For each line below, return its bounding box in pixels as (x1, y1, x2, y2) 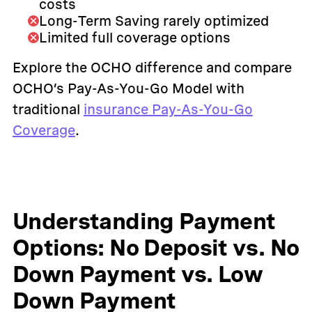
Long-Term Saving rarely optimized (38, 12, 269, 29)
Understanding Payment (12, 207, 276, 235)
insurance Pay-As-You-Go (83, 100, 253, 118)
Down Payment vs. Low (12, 260, 263, 288)
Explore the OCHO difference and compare (12, 58, 292, 76)
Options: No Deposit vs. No (12, 233, 299, 261)
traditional (12, 100, 84, 118)
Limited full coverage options (38, 29, 231, 46)
